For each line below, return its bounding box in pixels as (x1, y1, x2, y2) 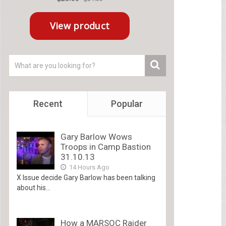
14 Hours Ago (67, 163, 109, 171)
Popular (110, 98, 143, 109)
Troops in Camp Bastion (60, 141, 151, 152)
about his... (16, 183, 50, 192)
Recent (33, 98, 63, 109)
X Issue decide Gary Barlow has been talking (16, 173, 155, 182)
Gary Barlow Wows (60, 131, 132, 142)
